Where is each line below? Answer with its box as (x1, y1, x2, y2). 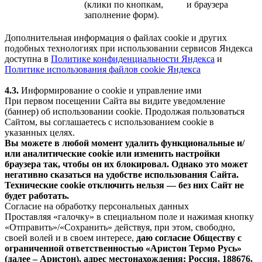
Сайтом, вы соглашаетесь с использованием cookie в (5, 116, 214, 127)
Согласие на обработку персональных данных (5, 201, 189, 211)
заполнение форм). (84, 9, 159, 20)
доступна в (5, 53, 51, 64)
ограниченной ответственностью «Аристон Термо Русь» (5, 243, 242, 253)
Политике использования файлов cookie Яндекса (5, 64, 201, 74)
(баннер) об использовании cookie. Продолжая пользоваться (5, 106, 244, 116)
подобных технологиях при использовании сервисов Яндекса (5, 43, 253, 53)
